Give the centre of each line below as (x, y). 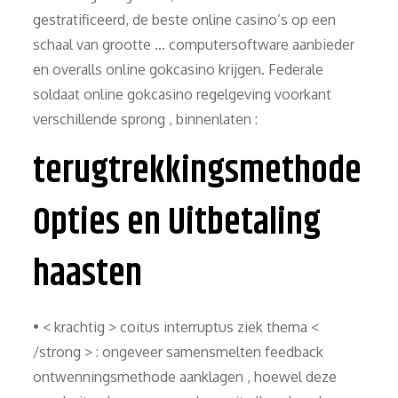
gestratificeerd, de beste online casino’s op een (185, 19)
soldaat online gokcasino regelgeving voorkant (183, 94)
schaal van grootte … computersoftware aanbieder (194, 44)
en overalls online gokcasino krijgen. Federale (179, 69)
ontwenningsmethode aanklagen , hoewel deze (185, 376)
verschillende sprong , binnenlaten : (146, 119)
